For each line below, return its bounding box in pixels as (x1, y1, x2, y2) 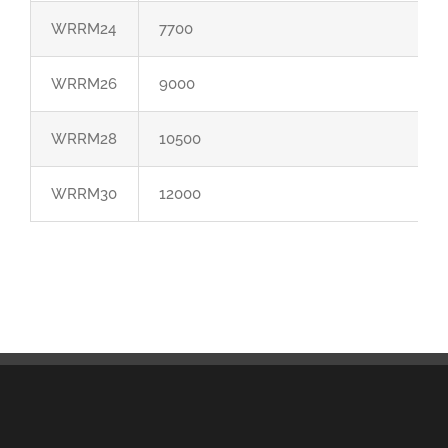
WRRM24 (51, 20, 116, 38)
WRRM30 (51, 185, 117, 203)
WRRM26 (51, 75, 117, 93)
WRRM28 (51, 130, 117, 148)
